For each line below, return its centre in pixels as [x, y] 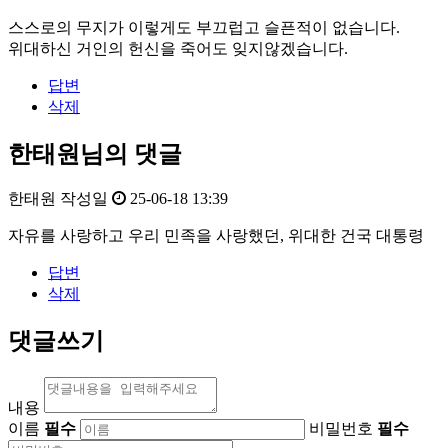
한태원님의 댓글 [95, 153]
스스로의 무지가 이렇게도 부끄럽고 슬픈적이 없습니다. [204, 27]
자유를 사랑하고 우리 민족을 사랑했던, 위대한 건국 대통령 [216, 236]
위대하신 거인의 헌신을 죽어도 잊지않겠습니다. [178, 48]
